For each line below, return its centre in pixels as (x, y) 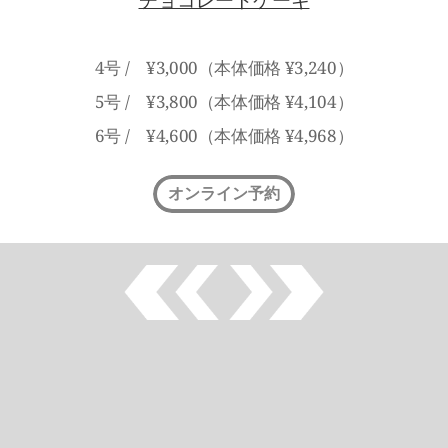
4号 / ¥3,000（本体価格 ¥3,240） (224, 67)
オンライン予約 (224, 193)
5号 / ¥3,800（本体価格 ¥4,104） (224, 101)
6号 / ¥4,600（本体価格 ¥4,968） (224, 135)
